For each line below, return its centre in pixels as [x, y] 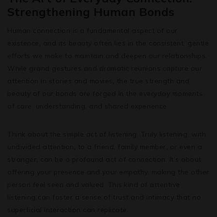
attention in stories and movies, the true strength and [98, 81]
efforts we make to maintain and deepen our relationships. [107, 55]
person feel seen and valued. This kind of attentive [94, 184]
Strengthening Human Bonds [91, 11]
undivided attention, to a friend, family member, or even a [105, 147]
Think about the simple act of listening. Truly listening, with [107, 134]
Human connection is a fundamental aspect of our [93, 30]
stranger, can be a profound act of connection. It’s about [104, 159]
